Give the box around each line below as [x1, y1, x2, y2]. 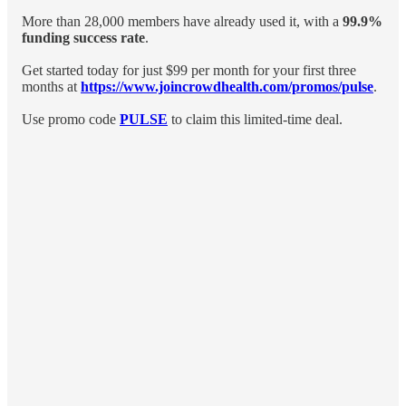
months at [22, 78, 81, 94]
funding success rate [22, 29, 145, 45]
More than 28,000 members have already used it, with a [22, 13, 343, 29]
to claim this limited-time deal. [168, 111, 343, 127]
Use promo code [22, 111, 120, 127]
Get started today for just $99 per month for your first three [22, 62, 356, 78]
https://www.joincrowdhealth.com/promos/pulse [81, 78, 373, 94]
